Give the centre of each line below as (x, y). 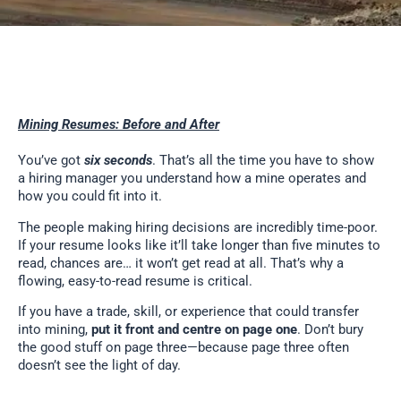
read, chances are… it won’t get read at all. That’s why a (181, 263)
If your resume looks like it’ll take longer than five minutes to (199, 245)
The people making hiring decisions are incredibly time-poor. (198, 227)
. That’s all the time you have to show (263, 160)
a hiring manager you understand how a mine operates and (192, 178)
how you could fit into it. (90, 196)
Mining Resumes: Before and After (119, 124)
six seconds (118, 160)
